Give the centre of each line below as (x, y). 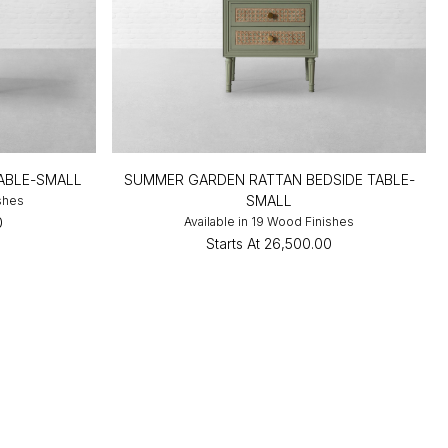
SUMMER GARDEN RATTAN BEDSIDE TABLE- (269, 179)
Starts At (233, 243)
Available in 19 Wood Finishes (269, 221)
